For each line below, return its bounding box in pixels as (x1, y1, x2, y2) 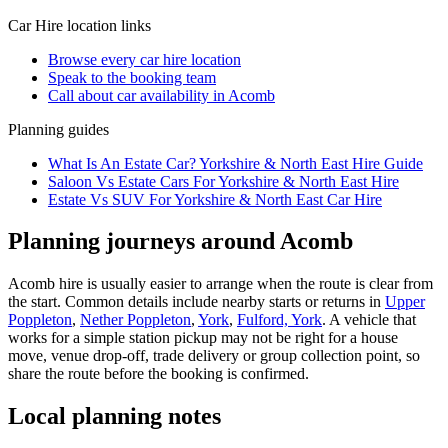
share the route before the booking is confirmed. (8, 365, 309, 383)
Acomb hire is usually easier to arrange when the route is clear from (8, 275, 433, 293)
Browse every (48, 50, 140, 68)
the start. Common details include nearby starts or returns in (8, 293, 385, 311)
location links (63, 16, 151, 34)
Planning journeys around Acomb (8, 228, 353, 255)
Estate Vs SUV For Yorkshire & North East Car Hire (48, 190, 382, 208)
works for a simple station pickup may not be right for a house (8, 329, 398, 347)
